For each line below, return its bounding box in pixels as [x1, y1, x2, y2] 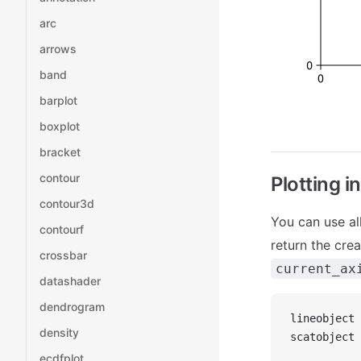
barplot [39, 93, 77, 107]
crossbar [39, 248, 87, 262]
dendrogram [39, 300, 105, 313]
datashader [39, 274, 101, 288]
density [39, 326, 79, 339]
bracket [39, 145, 81, 159]
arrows [39, 42, 77, 56]
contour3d [39, 197, 94, 210]
